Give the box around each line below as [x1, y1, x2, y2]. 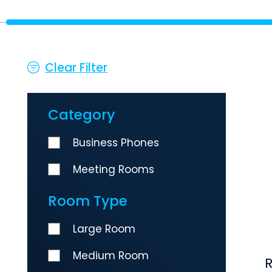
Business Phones [73, 135, 159, 150]
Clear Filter [45, 59, 107, 76]
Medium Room [73, 248, 149, 263]
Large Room [73, 221, 135, 236]
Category [48, 104, 115, 124]
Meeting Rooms [73, 161, 154, 177]
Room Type [48, 191, 127, 211]
